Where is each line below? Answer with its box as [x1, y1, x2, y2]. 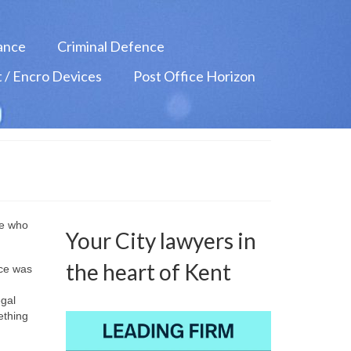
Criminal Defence [56, 38, 165, 55]
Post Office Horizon [132, 67, 255, 85]
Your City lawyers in [65, 227, 256, 254]
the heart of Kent [65, 259, 231, 285]
